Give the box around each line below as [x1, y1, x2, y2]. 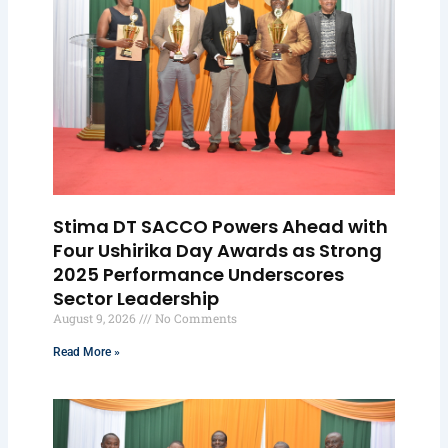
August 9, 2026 [53, 309, 140, 326]
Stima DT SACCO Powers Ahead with [53, 213, 389, 239]
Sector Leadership [53, 285, 220, 311]
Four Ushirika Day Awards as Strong [53, 237, 383, 263]
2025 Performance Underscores [53, 261, 345, 287]
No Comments [152, 309, 238, 326]
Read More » [53, 344, 121, 359]
